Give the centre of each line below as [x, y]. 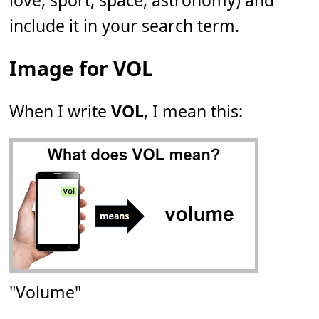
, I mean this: [194, 111]
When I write [61, 111]
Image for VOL [82, 69]
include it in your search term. [125, 26]
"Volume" [46, 292]
